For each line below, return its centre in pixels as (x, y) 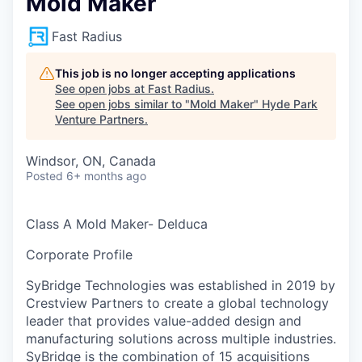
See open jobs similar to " (122, 104)
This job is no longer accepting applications (175, 73)
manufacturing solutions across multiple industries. (181, 339)
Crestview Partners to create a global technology (177, 303)
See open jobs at (101, 88)
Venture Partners (100, 119)
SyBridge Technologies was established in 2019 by (181, 285)
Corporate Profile (79, 255)
